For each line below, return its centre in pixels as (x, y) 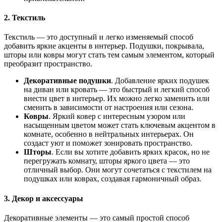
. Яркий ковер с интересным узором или (117, 116)
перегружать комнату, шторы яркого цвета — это (107, 161)
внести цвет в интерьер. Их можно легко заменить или (117, 99)
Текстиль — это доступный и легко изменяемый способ (99, 37)
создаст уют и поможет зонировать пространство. (108, 143)
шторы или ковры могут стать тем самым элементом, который (109, 55)
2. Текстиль (25, 18)
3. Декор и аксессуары (44, 198)
